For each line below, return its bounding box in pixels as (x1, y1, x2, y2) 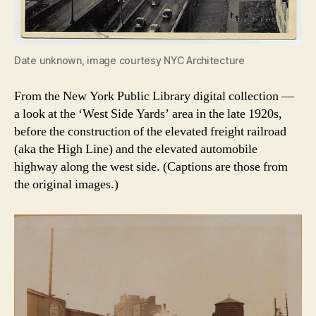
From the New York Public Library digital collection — (14, 87, 294, 104)
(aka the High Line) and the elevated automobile (14, 140, 257, 157)
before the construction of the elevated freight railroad (14, 123, 286, 140)
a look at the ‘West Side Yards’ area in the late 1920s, (14, 105, 282, 122)
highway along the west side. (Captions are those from (14, 158, 288, 175)
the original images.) (14, 176, 119, 193)
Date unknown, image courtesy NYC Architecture (14, 54, 245, 66)
